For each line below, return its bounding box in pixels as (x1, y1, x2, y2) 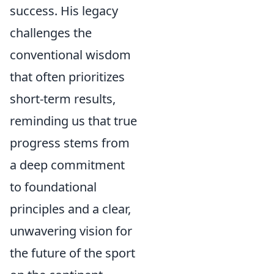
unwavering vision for (10, 223, 132, 239)
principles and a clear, (10, 201, 131, 217)
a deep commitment (10, 157, 125, 173)
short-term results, (10, 91, 116, 107)
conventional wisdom (10, 46, 131, 63)
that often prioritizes (10, 68, 125, 85)
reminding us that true (10, 113, 137, 129)
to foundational (10, 179, 97, 195)
